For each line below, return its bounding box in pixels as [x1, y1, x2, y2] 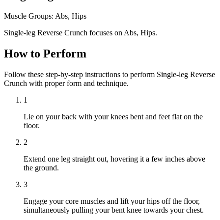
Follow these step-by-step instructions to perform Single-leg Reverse [4, 70, 215, 79]
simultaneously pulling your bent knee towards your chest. [24, 205, 204, 214]
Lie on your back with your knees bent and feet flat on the [24, 112, 203, 121]
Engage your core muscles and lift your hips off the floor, [24, 196, 200, 205]
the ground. [24, 163, 59, 172]
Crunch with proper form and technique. [4, 79, 129, 87]
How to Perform [4, 47, 86, 60]
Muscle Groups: [4, 11, 54, 20]
